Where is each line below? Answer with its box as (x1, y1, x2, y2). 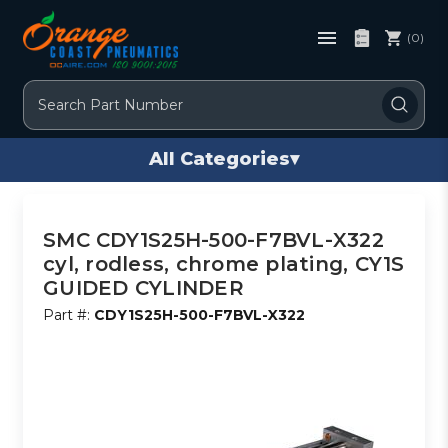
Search (24, 81, 73, 100)
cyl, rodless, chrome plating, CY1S (43, 251, 405, 276)
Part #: (43, 305, 95, 324)
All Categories (149, 148, 290, 171)
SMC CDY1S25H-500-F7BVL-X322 (43, 227, 384, 252)
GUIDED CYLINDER (43, 275, 244, 300)
